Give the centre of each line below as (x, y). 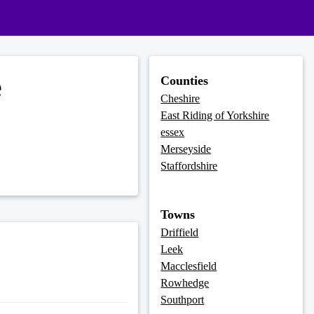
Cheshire (180, 99)
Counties (185, 81)
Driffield (180, 233)
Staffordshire (189, 166)
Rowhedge (185, 283)
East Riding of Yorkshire (215, 116)
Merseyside (186, 149)
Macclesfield (189, 266)
